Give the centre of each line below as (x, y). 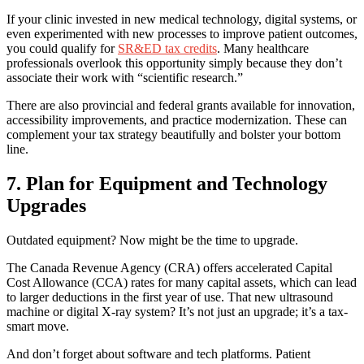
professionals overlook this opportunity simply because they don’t (174, 63)
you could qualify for (62, 49)
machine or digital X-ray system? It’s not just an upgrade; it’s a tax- (177, 312)
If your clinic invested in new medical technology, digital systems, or (182, 19)
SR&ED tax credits (167, 49)
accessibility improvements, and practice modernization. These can (177, 120)
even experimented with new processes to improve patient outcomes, (182, 34)
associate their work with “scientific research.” (125, 78)
